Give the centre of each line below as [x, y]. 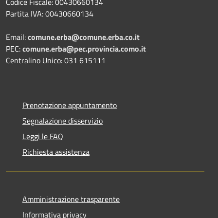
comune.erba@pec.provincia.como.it [84, 49]
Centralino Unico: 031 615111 [56, 61]
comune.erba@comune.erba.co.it [84, 37]
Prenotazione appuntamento [70, 105]
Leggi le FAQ [43, 136]
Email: [17, 37]
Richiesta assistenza [56, 152]
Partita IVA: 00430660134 [50, 14]
